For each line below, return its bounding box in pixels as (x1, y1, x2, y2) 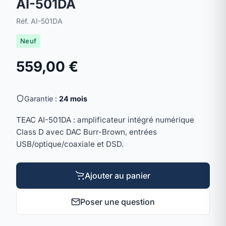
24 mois (59, 94, 87, 103)
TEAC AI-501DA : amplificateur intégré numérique (16, 115, 194, 125)
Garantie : (24, 94, 59, 103)
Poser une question (80, 196, 155, 207)
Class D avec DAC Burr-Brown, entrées (16, 127, 157, 137)
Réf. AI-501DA (16, 16, 63, 25)
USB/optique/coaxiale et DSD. (16, 139, 124, 149)
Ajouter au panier (85, 170, 150, 181)
